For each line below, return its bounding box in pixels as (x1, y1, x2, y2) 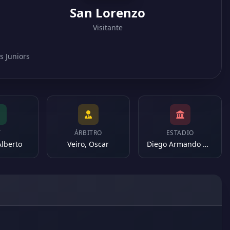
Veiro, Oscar (67, 139, 109, 149)
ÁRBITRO (74, 128, 103, 137)
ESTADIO (166, 128, 194, 137)
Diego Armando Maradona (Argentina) (203, 139, 209, 149)
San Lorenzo (70, 4, 145, 21)
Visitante (92, 23, 123, 32)
